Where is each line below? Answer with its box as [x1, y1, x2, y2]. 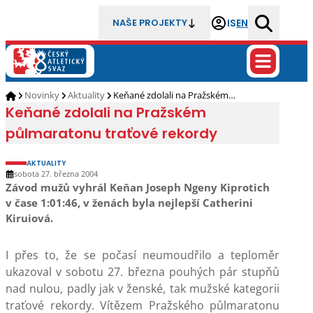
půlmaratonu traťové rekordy [6, 124, 217, 143]
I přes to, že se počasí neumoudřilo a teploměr [6, 247, 279, 263]
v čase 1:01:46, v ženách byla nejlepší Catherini [6, 196, 253, 210]
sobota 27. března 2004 [14, 168, 98, 179]
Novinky [24, 89, 59, 101]
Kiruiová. [6, 211, 53, 225]
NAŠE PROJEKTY [112, 16, 187, 29]
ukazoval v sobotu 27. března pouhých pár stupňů [6, 264, 279, 279]
